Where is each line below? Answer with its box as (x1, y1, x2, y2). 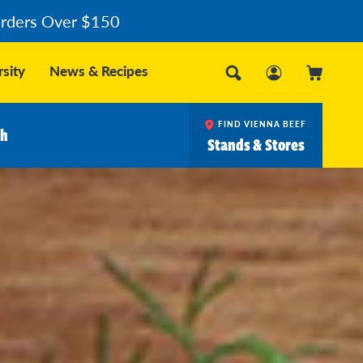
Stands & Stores (207, 133, 305, 157)
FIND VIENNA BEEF (218, 117, 306, 130)
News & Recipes (49, 61, 148, 80)
